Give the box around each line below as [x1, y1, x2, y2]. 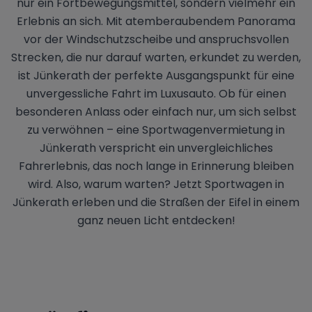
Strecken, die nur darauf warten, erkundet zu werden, [11, 49, 301, 65]
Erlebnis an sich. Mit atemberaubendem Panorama [17, 13, 295, 29]
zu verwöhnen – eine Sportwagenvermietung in [27, 121, 285, 138]
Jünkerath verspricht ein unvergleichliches [39, 139, 273, 156]
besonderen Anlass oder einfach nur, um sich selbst [15, 103, 297, 120]
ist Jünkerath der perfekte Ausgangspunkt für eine [17, 67, 295, 84]
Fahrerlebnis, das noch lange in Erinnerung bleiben [18, 157, 294, 174]
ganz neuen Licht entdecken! [77, 212, 235, 228]
